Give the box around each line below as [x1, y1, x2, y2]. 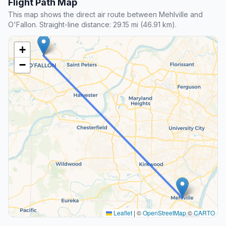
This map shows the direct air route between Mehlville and [8, 10, 203, 19]
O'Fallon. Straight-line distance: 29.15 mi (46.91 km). [8, 20, 177, 29]
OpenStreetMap [143, 208, 186, 217]
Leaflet [112, 208, 132, 217]
